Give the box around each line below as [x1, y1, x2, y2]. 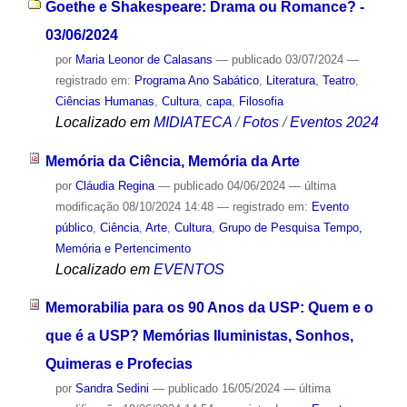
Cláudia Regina [74, 178, 154, 193]
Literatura [265, 73, 315, 87]
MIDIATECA [153, 114, 232, 130]
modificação [55, 199, 119, 213]
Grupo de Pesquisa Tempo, [218, 220, 362, 234]
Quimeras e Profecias [45, 356, 193, 372]
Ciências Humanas [55, 94, 154, 108]
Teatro [322, 73, 355, 87]
